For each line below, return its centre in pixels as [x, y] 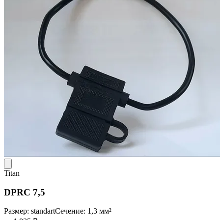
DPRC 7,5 [25, 192]
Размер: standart [29, 211]
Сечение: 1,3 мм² [83, 211]
